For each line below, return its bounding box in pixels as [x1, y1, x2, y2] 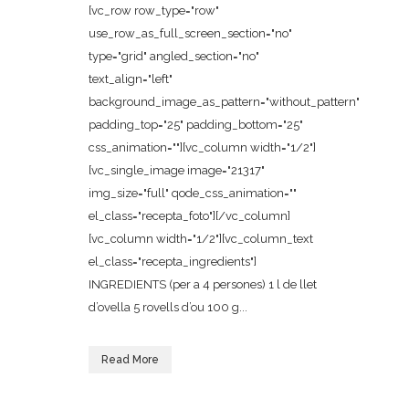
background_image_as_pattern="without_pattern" [89, 95, 360, 109]
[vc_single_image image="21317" [89, 163, 265, 177]
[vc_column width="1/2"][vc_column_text [89, 232, 313, 246]
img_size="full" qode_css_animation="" [89, 186, 297, 200]
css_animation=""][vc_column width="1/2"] [89, 141, 316, 154]
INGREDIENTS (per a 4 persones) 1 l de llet [89, 278, 317, 291]
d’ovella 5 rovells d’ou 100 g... [89, 300, 247, 314]
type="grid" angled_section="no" [89, 49, 259, 63]
